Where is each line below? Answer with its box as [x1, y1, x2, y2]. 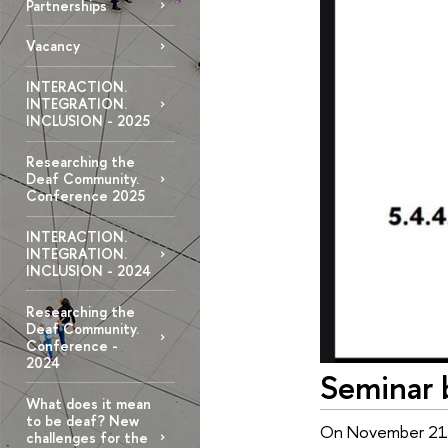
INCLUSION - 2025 [25, 111, 150, 131]
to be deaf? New [25, 410, 139, 430]
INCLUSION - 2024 [25, 261, 151, 281]
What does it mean [25, 393, 151, 413]
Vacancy [25, 36, 80, 56]
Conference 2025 [25, 186, 145, 206]
